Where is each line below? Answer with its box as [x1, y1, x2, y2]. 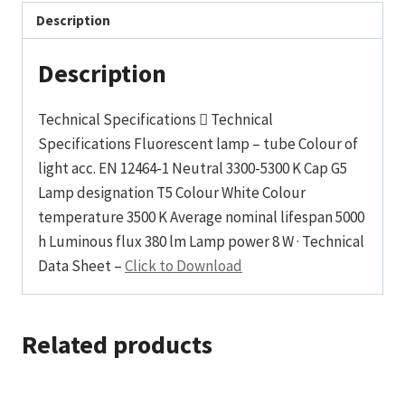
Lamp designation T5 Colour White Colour [38, 183, 306, 203]
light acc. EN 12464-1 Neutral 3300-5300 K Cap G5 [38, 158, 347, 179]
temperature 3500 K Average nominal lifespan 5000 [38, 207, 364, 228]
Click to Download [125, 256, 242, 277]
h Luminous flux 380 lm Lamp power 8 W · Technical [38, 231, 364, 252]
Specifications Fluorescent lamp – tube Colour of [38, 134, 358, 155]
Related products [22, 328, 212, 362]
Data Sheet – [38, 256, 125, 277]
